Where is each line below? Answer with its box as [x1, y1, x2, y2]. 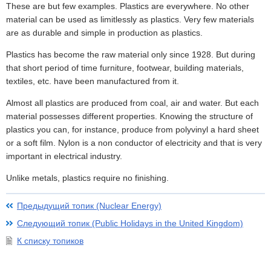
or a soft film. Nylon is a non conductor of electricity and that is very [6, 138, 262, 148]
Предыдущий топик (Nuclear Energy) [17, 201, 162, 211]
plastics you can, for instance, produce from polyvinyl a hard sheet [6, 125, 259, 135]
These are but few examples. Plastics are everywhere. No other [6, 1, 249, 11]
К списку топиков [17, 236, 83, 246]
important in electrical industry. [6, 151, 122, 162]
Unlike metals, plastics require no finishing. [6, 173, 169, 183]
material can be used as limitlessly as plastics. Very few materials [6, 15, 254, 25]
